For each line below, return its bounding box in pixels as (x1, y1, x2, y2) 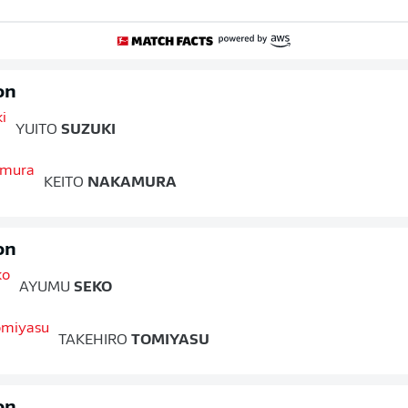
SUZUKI (57, 123, 116, 138)
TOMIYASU (127, 333, 209, 348)
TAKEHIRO (58, 333, 127, 348)
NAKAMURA (84, 176, 177, 190)
